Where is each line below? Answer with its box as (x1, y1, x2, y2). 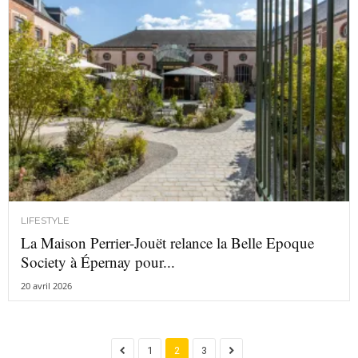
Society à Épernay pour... (21, 251, 175, 272)
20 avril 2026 (21, 279, 72, 292)
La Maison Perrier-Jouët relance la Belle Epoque (21, 232, 314, 253)
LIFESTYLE (21, 213, 70, 226)
